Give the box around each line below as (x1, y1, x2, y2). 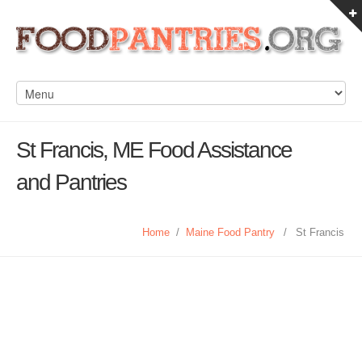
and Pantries (16, 170, 126, 195)
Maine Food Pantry (186, 226, 275, 238)
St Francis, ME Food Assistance (16, 137, 292, 162)
